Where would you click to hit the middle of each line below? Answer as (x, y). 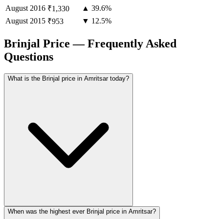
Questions (29, 57)
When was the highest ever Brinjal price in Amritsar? (82, 212)
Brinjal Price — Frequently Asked (90, 44)
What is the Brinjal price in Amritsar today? (68, 79)
